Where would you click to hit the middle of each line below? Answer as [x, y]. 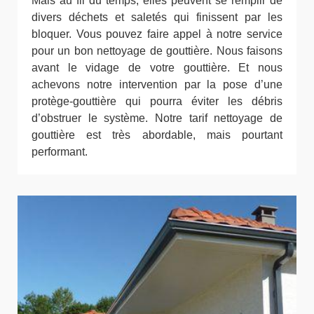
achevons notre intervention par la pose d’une [157, 85]
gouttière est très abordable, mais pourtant [157, 135]
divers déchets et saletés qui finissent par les [157, 18]
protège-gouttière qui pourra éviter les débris [157, 102]
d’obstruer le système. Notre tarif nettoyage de [157, 118]
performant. [60, 152]
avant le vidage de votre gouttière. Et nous [157, 68]
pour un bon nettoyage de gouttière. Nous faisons [157, 51]
